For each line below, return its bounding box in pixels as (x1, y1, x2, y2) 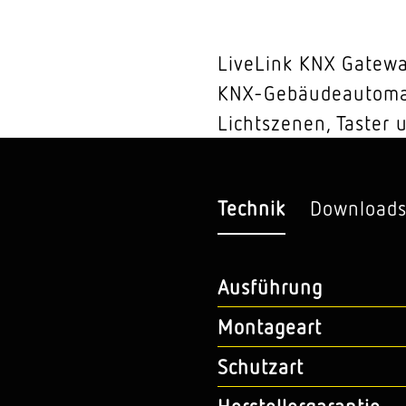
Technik (217, 196, 285, 220)
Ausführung (217, 274, 323, 299)
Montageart (217, 314, 322, 339)
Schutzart (217, 353, 304, 379)
